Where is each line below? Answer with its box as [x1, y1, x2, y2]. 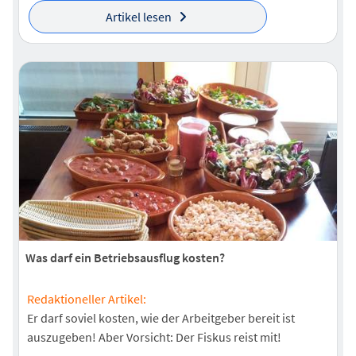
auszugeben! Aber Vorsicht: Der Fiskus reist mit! [27, 329, 281, 346]
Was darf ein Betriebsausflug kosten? [25, 250, 225, 266]
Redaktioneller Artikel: [27, 291, 146, 308]
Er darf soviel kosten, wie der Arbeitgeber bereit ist [27, 310, 295, 327]
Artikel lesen [105, 9, 172, 25]
